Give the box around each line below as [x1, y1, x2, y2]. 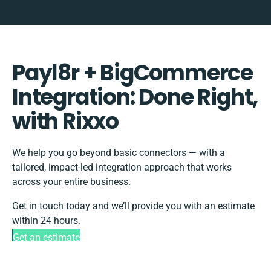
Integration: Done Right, [12, 82, 258, 113]
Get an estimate [13, 232, 80, 244]
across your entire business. [12, 176, 131, 188]
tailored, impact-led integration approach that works [12, 162, 232, 174]
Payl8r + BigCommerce [12, 57, 253, 89]
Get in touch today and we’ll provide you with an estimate [12, 200, 255, 212]
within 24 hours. [12, 215, 80, 227]
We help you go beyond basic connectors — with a [12, 147, 225, 159]
